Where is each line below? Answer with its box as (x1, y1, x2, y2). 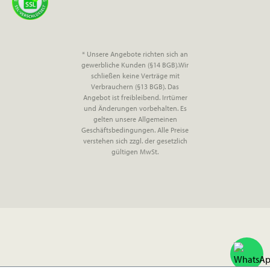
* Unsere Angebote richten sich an (82, 49, 188, 59)
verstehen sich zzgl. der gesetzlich (83, 136, 187, 146)
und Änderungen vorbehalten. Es (83, 104, 187, 113)
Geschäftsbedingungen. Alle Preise (81, 125, 189, 135)
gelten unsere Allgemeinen (93, 115, 177, 124)
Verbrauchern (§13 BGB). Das (91, 82, 179, 92)
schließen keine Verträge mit (90, 71, 180, 81)
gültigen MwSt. (111, 147, 159, 157)
